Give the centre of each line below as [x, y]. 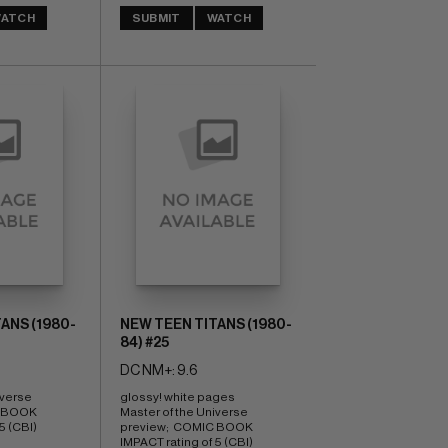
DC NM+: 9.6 [158, 370]
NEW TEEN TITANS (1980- [205, 324]
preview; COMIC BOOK [186, 426]
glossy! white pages [178, 396]
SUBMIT [156, 17]
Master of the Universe [183, 411]
